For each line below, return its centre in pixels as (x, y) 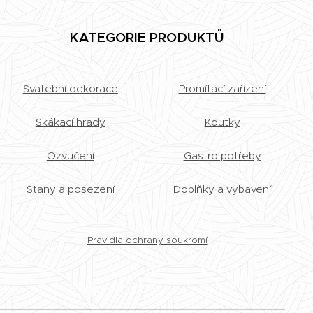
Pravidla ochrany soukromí (147, 240)
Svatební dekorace (70, 88)
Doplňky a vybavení (223, 189)
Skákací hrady (70, 122)
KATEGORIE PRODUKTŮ (147, 37)
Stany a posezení (70, 189)
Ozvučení (70, 155)
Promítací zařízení (222, 88)
